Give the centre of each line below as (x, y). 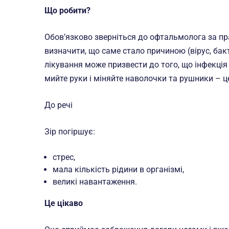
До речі (59, 105)
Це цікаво (64, 203)
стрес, (64, 157)
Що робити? (67, 10)
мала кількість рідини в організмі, (118, 169)
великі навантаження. (95, 182)
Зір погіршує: (70, 132)
